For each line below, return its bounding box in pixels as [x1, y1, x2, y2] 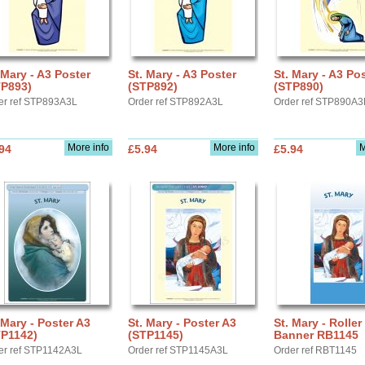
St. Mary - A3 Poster [128, 68, 236, 81]
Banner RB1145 [274, 328, 358, 341]
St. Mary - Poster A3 [128, 316, 236, 329]
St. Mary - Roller [274, 316, 362, 329]
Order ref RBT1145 [274, 345, 357, 356]
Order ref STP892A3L [128, 96, 223, 108]
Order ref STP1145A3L [128, 345, 228, 356]
